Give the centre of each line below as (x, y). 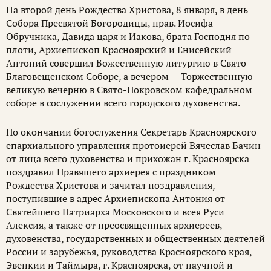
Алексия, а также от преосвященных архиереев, (114, 225)
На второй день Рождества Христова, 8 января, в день (127, 10)
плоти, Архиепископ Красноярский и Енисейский (119, 50)
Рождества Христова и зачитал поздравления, (110, 185)
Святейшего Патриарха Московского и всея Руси (115, 212)
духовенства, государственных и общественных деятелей (135, 238)
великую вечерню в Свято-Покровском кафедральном (129, 90)
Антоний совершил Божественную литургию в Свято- (128, 63)
